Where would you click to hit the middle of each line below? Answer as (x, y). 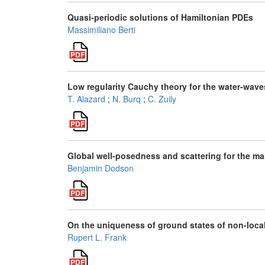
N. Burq (127, 99)
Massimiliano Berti (101, 30)
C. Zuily (162, 99)
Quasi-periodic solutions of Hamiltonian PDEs (160, 17)
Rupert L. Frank (97, 237)
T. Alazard (86, 99)
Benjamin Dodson (101, 168)
